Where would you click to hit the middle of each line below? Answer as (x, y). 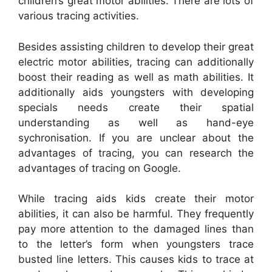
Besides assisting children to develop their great (136, 46)
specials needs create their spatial (136, 107)
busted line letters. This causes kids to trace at (136, 260)
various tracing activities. (79, 16)
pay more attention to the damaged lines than (136, 229)
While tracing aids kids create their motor (136, 199)
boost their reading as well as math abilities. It (136, 77)
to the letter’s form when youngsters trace (136, 244)
